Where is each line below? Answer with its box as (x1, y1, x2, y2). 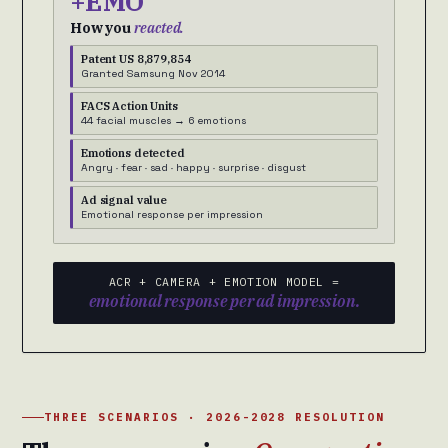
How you (70, 19, 134, 38)
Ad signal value (81, 193, 168, 208)
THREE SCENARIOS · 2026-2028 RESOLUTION (44, 410, 386, 425)
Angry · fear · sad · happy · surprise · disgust (81, 161, 306, 175)
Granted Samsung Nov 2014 (81, 67, 225, 81)
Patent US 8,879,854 (81, 52, 191, 67)
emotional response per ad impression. (88, 291, 360, 312)
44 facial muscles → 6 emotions (81, 114, 246, 128)
